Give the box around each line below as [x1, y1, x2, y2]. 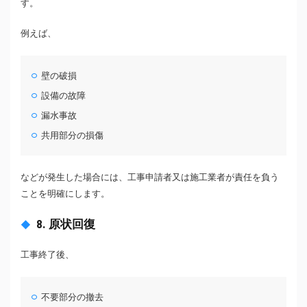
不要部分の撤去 [41, 292, 104, 303]
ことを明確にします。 [21, 188, 110, 199]
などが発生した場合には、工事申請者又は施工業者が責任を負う [21, 172, 279, 183]
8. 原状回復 [36, 217, 95, 232]
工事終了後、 [21, 249, 74, 260]
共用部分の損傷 [41, 130, 104, 141]
